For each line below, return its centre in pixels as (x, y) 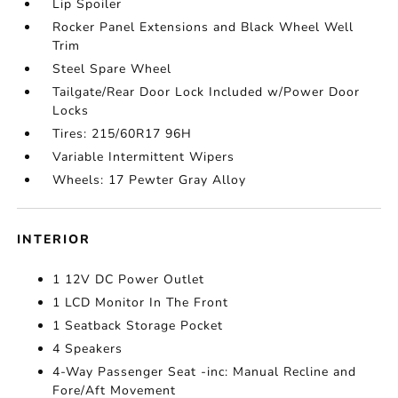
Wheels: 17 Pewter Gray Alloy (150, 180)
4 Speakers (88, 349)
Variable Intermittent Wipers (144, 157)
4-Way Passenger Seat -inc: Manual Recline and (205, 372)
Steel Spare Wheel (112, 69)
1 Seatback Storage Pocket (138, 326)
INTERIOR (54, 239)
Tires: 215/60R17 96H (123, 134)
